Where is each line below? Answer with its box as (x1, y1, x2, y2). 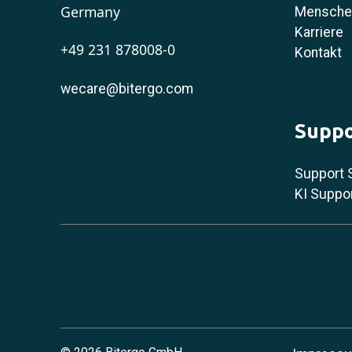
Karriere (294, 24, 343, 40)
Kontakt (294, 44, 342, 60)
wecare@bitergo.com (60, 80, 193, 97)
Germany (60, 2, 120, 21)
